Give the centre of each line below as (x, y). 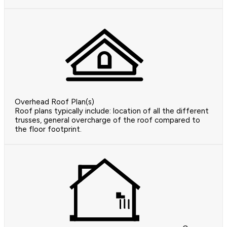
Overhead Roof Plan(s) (54, 102)
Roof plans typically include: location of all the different (112, 111)
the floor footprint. (48, 129)
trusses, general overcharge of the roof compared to (107, 120)
